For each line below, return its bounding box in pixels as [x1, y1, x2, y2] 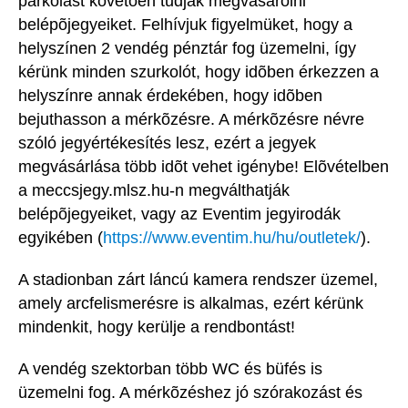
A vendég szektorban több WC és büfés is [18, 360, 322, 379]
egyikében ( [18, 229, 103, 248]
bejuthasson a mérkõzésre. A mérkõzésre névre [18, 110, 364, 129]
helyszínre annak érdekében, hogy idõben [18, 87, 322, 106]
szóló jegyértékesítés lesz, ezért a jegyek [18, 134, 316, 153]
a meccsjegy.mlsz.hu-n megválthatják [18, 181, 290, 200]
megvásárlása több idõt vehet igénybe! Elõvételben [18, 158, 389, 177]
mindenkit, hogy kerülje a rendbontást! [18, 318, 295, 337]
